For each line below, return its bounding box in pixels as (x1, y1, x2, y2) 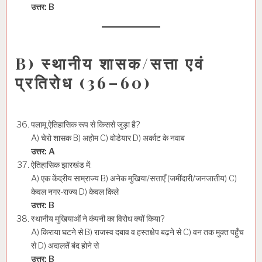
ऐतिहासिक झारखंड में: (31, 160, 92, 171)
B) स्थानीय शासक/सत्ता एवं (15, 53, 205, 74)
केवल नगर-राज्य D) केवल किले (31, 187, 119, 198)
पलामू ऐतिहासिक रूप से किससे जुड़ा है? (31, 119, 140, 130)
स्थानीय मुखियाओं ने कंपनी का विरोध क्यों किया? (31, 213, 165, 225)
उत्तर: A (31, 146, 55, 157)
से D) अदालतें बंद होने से (31, 240, 99, 251)
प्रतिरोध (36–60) (15, 72, 152, 94)
